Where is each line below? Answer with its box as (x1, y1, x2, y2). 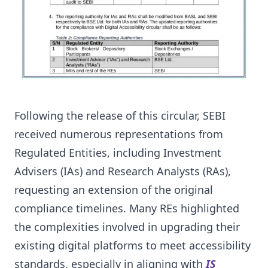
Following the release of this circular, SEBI (14, 108, 226, 123)
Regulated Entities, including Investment (14, 145, 221, 160)
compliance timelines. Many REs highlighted (14, 200, 239, 215)
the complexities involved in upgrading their (14, 219, 240, 234)
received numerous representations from (14, 126, 223, 141)
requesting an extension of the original (14, 182, 213, 197)
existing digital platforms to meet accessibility (14, 237, 251, 252)
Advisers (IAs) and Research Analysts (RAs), (14, 163, 231, 178)
